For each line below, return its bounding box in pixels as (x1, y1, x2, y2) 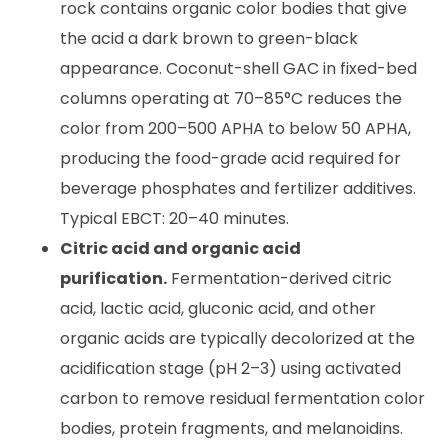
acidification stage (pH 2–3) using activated (60, 356, 401, 380)
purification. (60, 266, 167, 290)
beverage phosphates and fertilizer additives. (60, 176, 416, 200)
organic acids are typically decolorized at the (60, 326, 415, 350)
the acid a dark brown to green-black (60, 26, 358, 50)
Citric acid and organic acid (60, 236, 301, 260)
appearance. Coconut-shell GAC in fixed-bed (60, 56, 417, 80)
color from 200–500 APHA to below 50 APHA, (60, 116, 411, 140)
